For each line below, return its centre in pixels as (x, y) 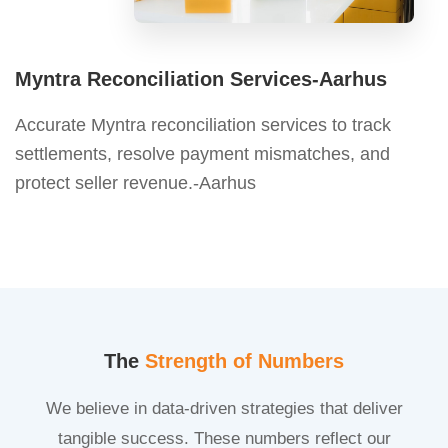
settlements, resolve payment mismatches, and (202, 153)
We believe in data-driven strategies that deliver (224, 408)
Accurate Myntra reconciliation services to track (203, 124)
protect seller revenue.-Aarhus (135, 182)
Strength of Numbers (244, 360)
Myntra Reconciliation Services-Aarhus (201, 78)
